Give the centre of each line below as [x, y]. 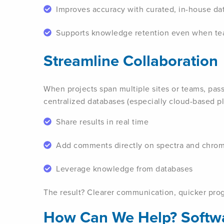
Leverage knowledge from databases [124, 169]
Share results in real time [102, 122]
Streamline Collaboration [131, 60]
